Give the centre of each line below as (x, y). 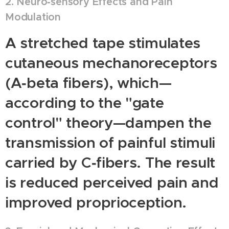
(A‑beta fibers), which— (88, 83)
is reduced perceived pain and (112, 182)
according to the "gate (85, 102)
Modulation (33, 17)
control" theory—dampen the (108, 122)
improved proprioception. (96, 202)
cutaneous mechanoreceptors (111, 63)
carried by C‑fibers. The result (110, 162)
